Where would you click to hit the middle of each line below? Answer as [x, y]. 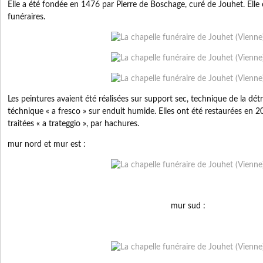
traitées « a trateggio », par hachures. [73, 124]
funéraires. [26, 17]
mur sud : [188, 206]
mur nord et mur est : [47, 145]
